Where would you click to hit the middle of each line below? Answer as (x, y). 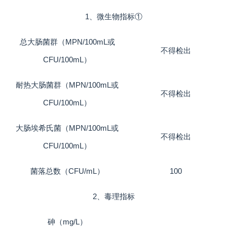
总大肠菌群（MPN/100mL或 (67, 42)
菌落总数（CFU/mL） (67, 171)
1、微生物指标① (113, 17)
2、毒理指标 (113, 197)
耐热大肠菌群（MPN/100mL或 (67, 85)
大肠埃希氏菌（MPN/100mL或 (67, 128)
